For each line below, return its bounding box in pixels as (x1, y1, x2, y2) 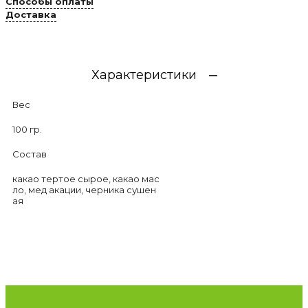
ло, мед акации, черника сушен (12, 184, 156, 196)
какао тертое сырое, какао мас (12, 173, 159, 185)
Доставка (5, 9, 56, 21)
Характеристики (91, 67, 197, 83)
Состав (12, 148, 47, 160)
